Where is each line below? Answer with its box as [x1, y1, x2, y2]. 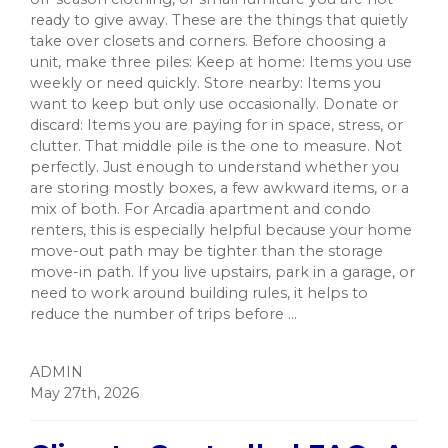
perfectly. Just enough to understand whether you [30, 158, 399, 177]
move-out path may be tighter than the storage [30, 242, 383, 261]
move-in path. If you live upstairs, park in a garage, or [30, 263, 415, 282]
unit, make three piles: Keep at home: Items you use [30, 53, 412, 72]
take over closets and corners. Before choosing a [30, 32, 386, 51]
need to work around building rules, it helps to [30, 284, 368, 303]
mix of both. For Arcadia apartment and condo [30, 200, 371, 219]
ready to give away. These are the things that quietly [30, 11, 408, 30]
